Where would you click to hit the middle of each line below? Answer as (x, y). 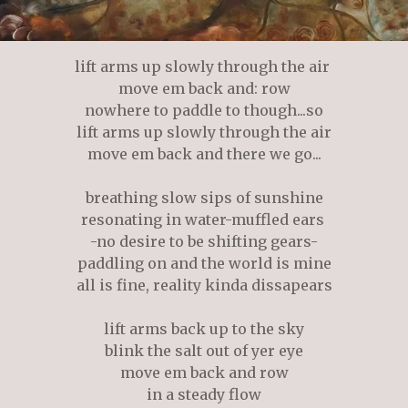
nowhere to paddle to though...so (204, 111)
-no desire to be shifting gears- (204, 242)
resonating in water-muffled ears (204, 220)
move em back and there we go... (204, 154)
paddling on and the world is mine (204, 264)
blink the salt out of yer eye (204, 351)
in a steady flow (204, 395)
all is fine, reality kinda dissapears (204, 286)
